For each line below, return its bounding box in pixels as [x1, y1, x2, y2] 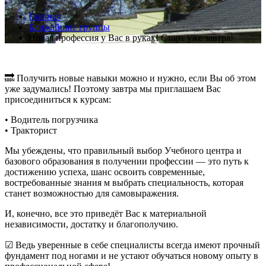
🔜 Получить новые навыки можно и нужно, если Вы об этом [5, 72, 256, 83]
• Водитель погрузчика [5, 114, 98, 125]
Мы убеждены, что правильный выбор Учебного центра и [5, 145, 242, 156]
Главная [28, 11, 61, 21]
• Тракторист [5, 125, 57, 135]
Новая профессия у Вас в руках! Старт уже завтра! [28, 32, 233, 43]
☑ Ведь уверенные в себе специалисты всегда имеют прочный [5, 239, 260, 250]
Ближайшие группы [28, 21, 110, 32]
